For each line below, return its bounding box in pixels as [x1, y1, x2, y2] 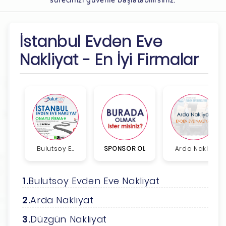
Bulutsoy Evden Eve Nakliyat [28, 174, 160, 187]
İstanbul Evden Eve [20, 31, 163, 52]
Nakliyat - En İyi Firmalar [20, 49, 199, 71]
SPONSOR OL [103, 144, 146, 153]
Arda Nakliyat [30, 193, 94, 206]
